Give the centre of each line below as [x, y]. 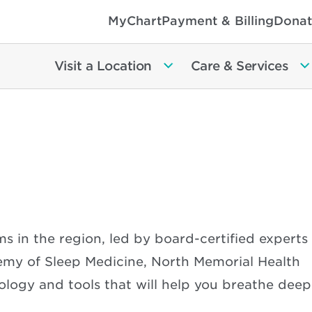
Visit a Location [103, 66]
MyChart [135, 21]
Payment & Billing [218, 21]
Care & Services [239, 66]
